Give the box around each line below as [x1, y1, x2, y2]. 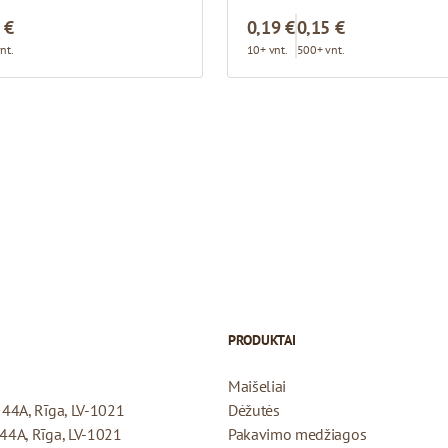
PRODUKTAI [227, 330, 296, 349]
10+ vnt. [246, 41, 288, 57]
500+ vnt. [296, 41, 345, 57]
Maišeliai [227, 375, 287, 396]
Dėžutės [227, 399, 280, 420]
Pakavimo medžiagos [227, 423, 367, 444]
